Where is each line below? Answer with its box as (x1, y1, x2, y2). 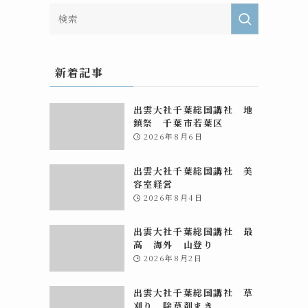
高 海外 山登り (133, 238, 224, 252)
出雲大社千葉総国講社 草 (133, 285, 254, 299)
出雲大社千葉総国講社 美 (133, 164, 254, 177)
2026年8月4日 (143, 191, 203, 203)
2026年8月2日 (143, 252, 203, 264)
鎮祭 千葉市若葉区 (133, 116, 224, 129)
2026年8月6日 (143, 131, 203, 142)
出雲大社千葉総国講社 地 (133, 103, 254, 116)
